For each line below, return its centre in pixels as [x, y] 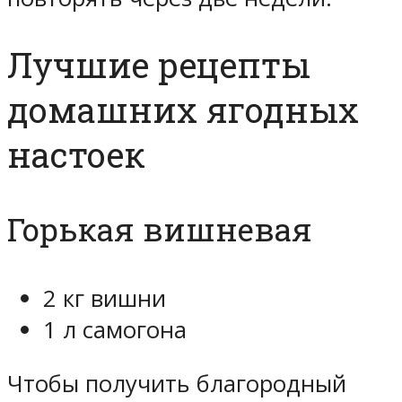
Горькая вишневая [160, 230]
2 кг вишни [105, 298]
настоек [76, 155]
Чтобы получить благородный [177, 384]
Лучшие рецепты [159, 65]
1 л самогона [115, 329]
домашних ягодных [183, 110]
